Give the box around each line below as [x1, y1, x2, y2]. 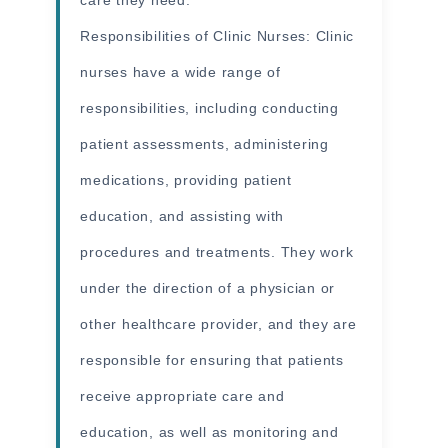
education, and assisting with [80, 207, 285, 224]
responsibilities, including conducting [80, 99, 339, 116]
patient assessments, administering [80, 135, 329, 152]
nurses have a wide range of [80, 63, 281, 80]
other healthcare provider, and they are [80, 315, 357, 332]
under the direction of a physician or [80, 279, 336, 296]
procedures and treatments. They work [80, 243, 354, 260]
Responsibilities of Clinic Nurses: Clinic [80, 27, 355, 44]
